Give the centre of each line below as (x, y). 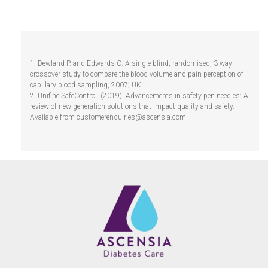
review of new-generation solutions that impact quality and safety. (132, 107)
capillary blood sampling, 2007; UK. (86, 85)
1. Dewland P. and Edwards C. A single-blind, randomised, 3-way (131, 64)
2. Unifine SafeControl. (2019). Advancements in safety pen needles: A (139, 96)
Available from (53, 118)
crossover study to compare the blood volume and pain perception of (137, 74)
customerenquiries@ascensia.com (131, 118)
